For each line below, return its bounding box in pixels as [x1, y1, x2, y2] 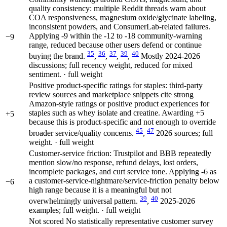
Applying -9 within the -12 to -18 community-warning [29, 31, 202, 40]
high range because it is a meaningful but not [29, 185, 171, 194]
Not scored [29, 216, 64, 225]
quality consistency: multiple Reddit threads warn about [29, 4, 206, 13]
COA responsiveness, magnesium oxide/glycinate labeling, [29, 13, 216, 22]
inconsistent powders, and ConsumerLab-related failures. [29, 22, 210, 31]
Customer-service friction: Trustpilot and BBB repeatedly [29, 148, 211, 158]
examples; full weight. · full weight [29, 205, 140, 214]
